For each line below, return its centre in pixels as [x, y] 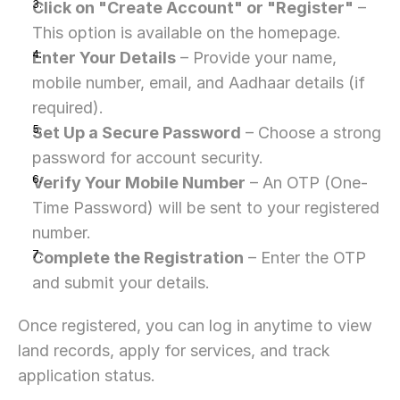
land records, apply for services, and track [174, 350]
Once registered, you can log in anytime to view [195, 325]
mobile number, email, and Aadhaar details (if [199, 83]
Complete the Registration [138, 258]
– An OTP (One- [307, 183]
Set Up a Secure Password [137, 133]
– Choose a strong [311, 133]
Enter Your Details [104, 58]
